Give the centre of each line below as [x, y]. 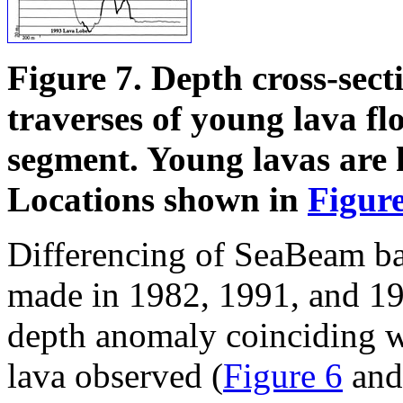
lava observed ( [115, 376]
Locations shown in [157, 200]
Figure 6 [283, 376]
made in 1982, [108, 295]
